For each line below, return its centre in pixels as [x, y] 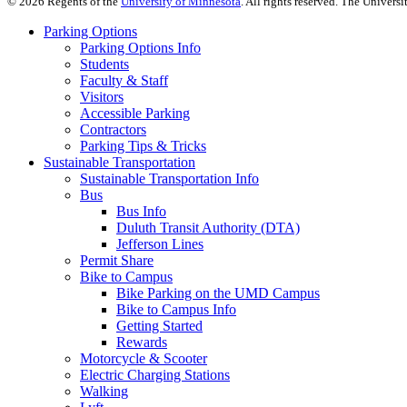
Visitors [102, 96]
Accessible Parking [135, 113]
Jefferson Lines [160, 243]
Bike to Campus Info [176, 309]
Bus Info [141, 211]
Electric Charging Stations [155, 374]
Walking [104, 391]
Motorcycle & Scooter [144, 358]
